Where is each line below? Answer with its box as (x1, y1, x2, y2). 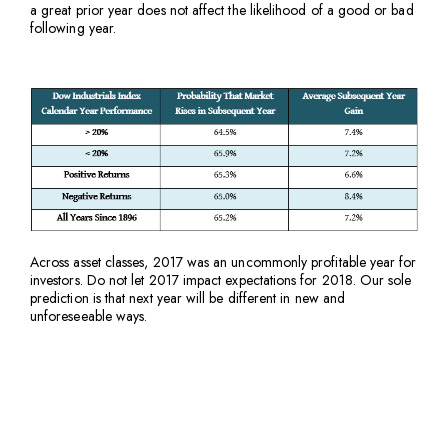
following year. (30, 18, 117, 39)
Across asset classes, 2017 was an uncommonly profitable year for (30, 252, 417, 273)
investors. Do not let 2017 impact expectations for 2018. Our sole (30, 270, 412, 291)
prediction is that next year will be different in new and (30, 288, 345, 309)
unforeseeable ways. (30, 306, 148, 327)
